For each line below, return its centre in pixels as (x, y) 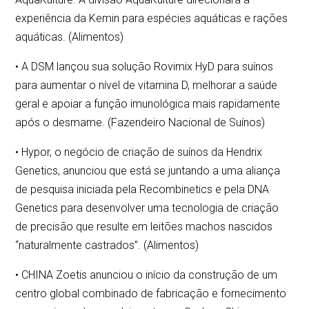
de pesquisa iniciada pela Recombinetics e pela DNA (142, 190)
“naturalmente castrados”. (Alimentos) (107, 246)
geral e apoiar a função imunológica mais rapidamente (148, 104)
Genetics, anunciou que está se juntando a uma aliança (148, 171)
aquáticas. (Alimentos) (70, 37)
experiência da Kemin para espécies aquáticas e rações (152, 19)
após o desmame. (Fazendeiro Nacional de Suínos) (140, 123)
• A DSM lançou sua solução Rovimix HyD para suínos (144, 67)
